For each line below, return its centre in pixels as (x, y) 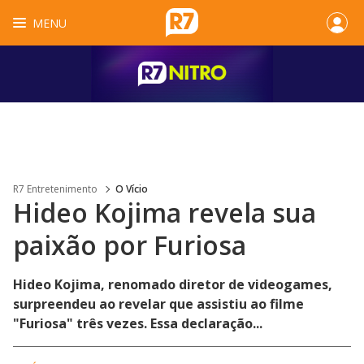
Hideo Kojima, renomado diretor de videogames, (173, 284)
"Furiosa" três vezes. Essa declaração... (138, 323)
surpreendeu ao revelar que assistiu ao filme (158, 304)
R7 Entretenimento (55, 189)
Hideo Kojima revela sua (165, 212)
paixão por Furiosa (130, 245)
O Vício (132, 189)
